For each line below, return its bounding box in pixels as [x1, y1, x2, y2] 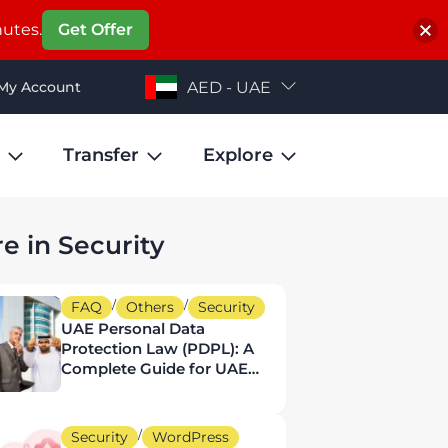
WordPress [151, 428, 229, 446]
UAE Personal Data [60, 319, 205, 338]
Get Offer [58, 20, 133, 39]
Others [125, 298, 174, 316]
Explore [202, 144, 273, 166]
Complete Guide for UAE [60, 359, 248, 378]
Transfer [63, 144, 140, 166]
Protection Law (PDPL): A [60, 339, 254, 358]
